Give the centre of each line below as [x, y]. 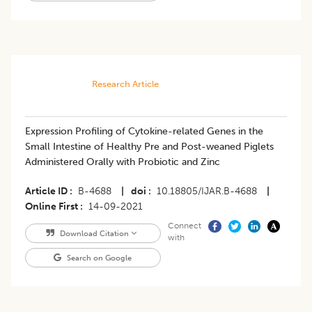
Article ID [46, 192]
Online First [52, 207]
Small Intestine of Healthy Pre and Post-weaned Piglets [149, 147]
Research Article [125, 84]
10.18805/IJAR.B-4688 [207, 192]
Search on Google [99, 258]
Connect [184, 226]
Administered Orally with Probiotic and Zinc [123, 162]
